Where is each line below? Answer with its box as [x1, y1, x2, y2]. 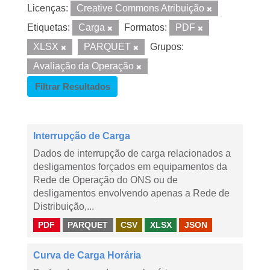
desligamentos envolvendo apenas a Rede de [33, 188, 230, 198]
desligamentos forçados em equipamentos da [33, 162, 227, 172]
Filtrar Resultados [34, 81, 110, 92]
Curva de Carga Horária [33, 250, 141, 260]
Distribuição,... [33, 201, 94, 212]
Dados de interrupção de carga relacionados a [33, 148, 231, 159]
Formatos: [124, 22, 167, 33]
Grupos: [150, 42, 184, 52]
